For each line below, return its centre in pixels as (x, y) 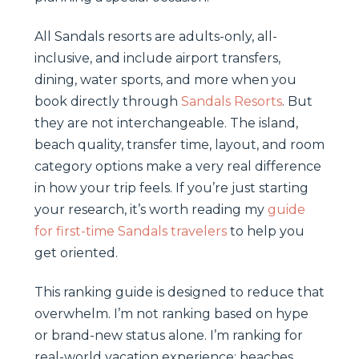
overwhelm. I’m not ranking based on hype (171, 313)
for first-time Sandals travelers (131, 231)
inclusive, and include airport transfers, (157, 58)
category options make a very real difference (178, 166)
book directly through (108, 101)
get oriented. (76, 252)
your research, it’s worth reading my (151, 209)
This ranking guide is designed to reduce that (179, 292)
